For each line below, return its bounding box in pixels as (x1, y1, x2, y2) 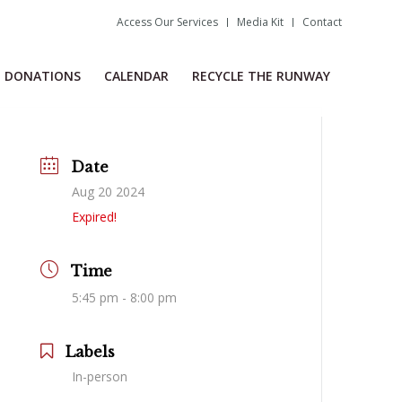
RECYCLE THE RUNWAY (192, 67, 330, 84)
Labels (66, 343, 116, 361)
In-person (72, 368, 128, 385)
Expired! (72, 208, 118, 225)
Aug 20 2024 (72, 183, 145, 200)
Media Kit (237, 14, 284, 30)
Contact (302, 14, 342, 30)
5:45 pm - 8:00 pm (72, 289, 178, 306)
